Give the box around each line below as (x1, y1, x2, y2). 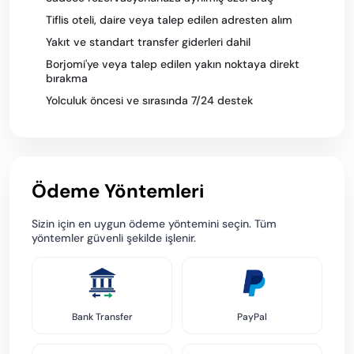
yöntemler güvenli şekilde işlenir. (32, 231, 196, 245)
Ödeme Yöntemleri (32, 179, 204, 203)
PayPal (237, 311, 267, 323)
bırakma (46, 71, 88, 85)
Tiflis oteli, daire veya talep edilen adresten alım (46, 13, 292, 27)
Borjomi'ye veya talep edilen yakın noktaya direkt (46, 57, 299, 71)
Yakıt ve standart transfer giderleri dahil (46, 35, 250, 49)
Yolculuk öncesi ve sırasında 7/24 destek (46, 93, 253, 107)
